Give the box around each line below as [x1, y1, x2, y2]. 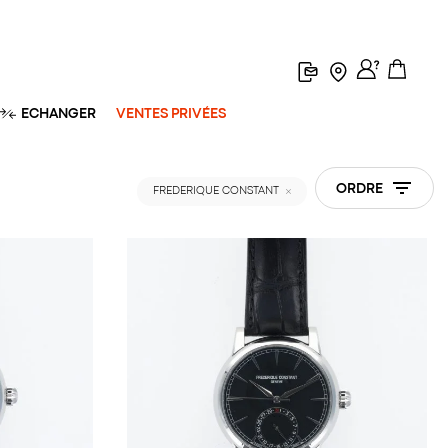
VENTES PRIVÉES [116, 108, 226, 120]
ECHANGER [19, 108, 96, 120]
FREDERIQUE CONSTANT [152, 186, 279, 196]
